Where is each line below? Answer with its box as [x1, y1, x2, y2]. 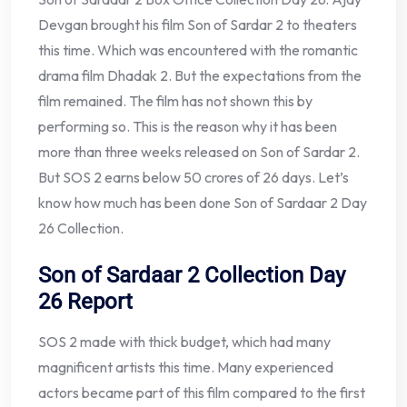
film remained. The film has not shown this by [38, 92, 313, 111]
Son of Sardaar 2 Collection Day [38, 263, 345, 289]
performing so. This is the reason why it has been [38, 117, 337, 136]
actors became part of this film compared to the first [38, 383, 365, 402]
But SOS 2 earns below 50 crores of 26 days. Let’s [38, 168, 349, 187]
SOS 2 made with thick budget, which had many [38, 333, 331, 352]
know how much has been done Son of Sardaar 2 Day [38, 194, 367, 213]
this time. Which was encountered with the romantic [38, 41, 358, 60]
